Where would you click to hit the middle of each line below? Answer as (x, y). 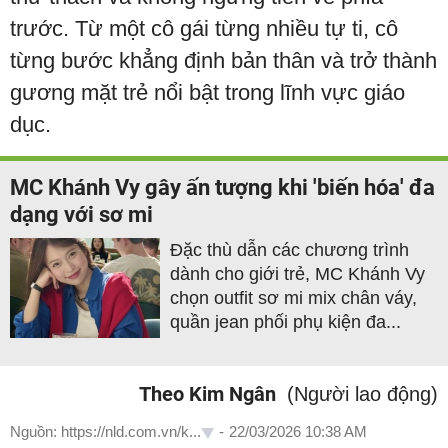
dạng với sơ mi (81, 214)
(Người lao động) (362, 393)
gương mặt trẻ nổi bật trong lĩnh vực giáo (207, 92)
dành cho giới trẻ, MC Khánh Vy (297, 273)
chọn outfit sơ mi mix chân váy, (293, 297)
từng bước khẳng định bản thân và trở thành (223, 60)
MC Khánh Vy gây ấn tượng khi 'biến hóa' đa (222, 187)
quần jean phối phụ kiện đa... (285, 321)
